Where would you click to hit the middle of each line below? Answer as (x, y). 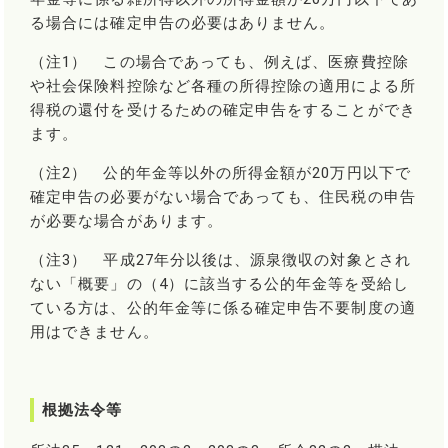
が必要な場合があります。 (126, 221)
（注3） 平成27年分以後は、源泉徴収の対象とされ (220, 260)
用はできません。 (94, 332)
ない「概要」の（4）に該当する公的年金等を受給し (219, 284)
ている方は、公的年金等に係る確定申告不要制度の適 (223, 308)
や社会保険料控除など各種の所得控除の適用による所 (223, 86)
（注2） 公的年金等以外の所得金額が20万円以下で (220, 173)
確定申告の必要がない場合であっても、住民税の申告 (223, 197)
